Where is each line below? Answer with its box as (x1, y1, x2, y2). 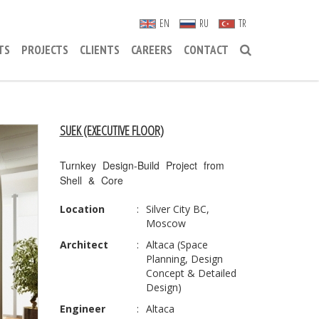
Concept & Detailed (145, 266, 236, 280)
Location (59, 202, 105, 216)
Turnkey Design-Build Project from (59, 158, 224, 172)
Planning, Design (145, 252, 223, 266)
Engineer (59, 302, 105, 315)
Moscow (145, 216, 186, 230)
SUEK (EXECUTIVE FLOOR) (59, 122, 164, 139)
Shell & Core (59, 173, 123, 187)
